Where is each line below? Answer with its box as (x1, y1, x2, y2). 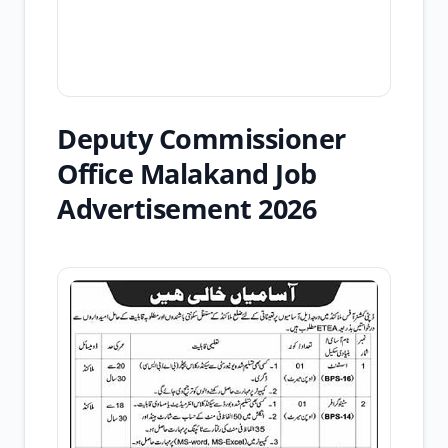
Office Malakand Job (57, 155, 317, 192)
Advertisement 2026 (57, 190, 316, 227)
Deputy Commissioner (57, 120, 346, 157)
